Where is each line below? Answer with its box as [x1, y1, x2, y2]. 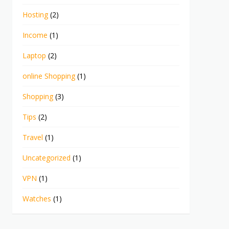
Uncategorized [22, 152, 71, 163]
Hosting [22, 9, 49, 19]
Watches [22, 193, 52, 203]
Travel [22, 132, 43, 142]
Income [22, 30, 48, 40]
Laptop [22, 50, 47, 60]
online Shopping [22, 71, 76, 81]
